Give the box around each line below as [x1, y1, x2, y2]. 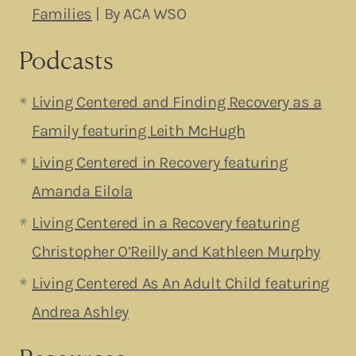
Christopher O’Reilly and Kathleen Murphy [32, 242, 321, 261]
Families [32, 4, 92, 23]
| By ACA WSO [91, 4, 187, 23]
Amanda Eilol [32, 181, 125, 200]
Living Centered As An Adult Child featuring [32, 273, 329, 292]
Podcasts [19, 44, 114, 75]
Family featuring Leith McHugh [32, 121, 246, 140]
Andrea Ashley [32, 302, 129, 321]
